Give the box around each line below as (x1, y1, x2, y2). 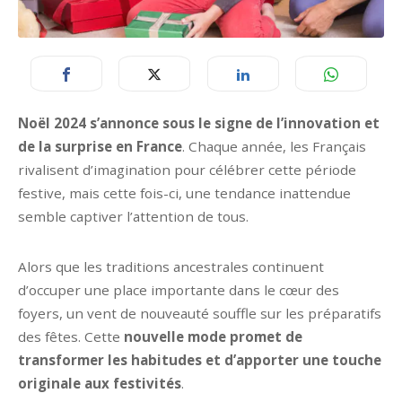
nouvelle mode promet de (124, 327, 302, 345)
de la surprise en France (18, 136, 182, 155)
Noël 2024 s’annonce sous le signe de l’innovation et (18, 113, 380, 132)
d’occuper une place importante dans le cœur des (18, 280, 339, 299)
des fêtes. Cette (18, 327, 124, 345)
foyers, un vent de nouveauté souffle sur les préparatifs (18, 303, 381, 322)
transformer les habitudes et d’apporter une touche (18, 350, 381, 369)
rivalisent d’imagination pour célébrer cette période (18, 160, 356, 179)
